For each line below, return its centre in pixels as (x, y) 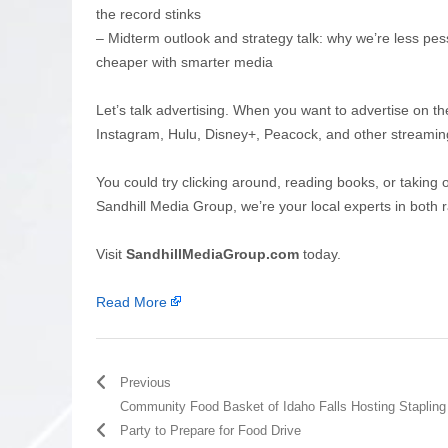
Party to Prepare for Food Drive (210, 430)
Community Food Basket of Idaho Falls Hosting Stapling (283, 406)
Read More (131, 301)
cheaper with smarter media (184, 61)
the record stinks (152, 13)
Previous (145, 382)
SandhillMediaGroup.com (212, 253)
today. (320, 253)
